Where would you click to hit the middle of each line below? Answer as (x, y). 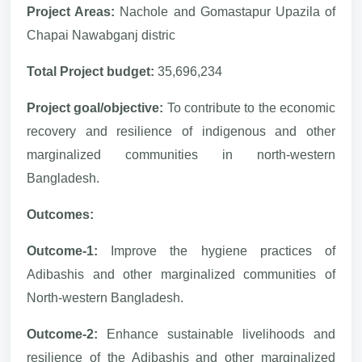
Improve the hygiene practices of (223, 250)
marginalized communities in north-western (181, 154)
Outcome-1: (69, 250)
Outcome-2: (67, 334)
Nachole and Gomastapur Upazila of (228, 11)
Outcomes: (62, 214)
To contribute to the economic (251, 107)
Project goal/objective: (97, 107)
